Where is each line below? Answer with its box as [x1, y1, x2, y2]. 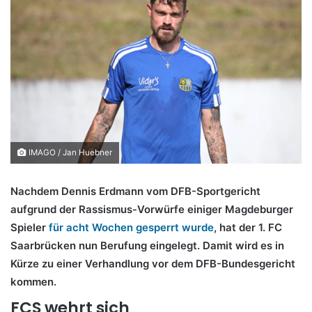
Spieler [10, 220, 49, 234]
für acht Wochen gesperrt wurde [49, 220, 214, 234]
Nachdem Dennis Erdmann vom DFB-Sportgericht [10, 184, 260, 198]
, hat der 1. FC [214, 220, 282, 234]
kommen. [10, 274, 59, 288]
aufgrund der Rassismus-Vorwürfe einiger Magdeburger [10, 202, 293, 216]
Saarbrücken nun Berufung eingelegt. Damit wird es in [10, 238, 284, 252]
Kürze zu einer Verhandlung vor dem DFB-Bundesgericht [10, 256, 295, 270]
